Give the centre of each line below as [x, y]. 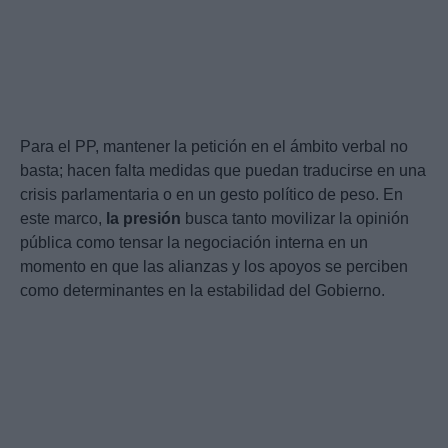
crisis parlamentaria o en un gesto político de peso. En [211, 195]
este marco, [63, 219]
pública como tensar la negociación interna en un [194, 243]
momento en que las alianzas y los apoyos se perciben [214, 267]
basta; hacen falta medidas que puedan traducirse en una [223, 171]
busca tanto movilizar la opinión [295, 219]
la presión [143, 219]
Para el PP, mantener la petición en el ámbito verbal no [214, 147]
